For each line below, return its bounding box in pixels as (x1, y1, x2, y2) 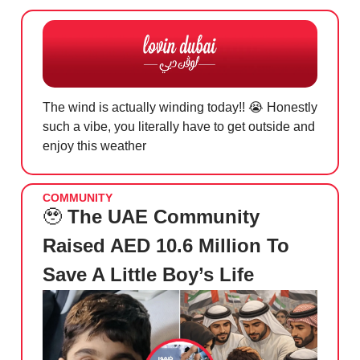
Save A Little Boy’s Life (43, 263, 254, 285)
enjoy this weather (43, 138, 146, 153)
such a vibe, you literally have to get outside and (43, 119, 315, 133)
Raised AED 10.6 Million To (43, 234, 289, 256)
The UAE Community (67, 205, 260, 227)
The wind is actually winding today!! (43, 100, 248, 114)
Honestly (264, 100, 317, 114)
